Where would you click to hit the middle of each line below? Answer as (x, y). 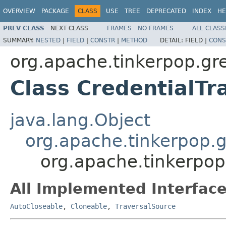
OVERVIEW (19, 11)
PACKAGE (55, 11)
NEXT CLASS (69, 28)
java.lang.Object (80, 120)
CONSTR (103, 40)
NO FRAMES (156, 28)
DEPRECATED (166, 11)
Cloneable (89, 206)
